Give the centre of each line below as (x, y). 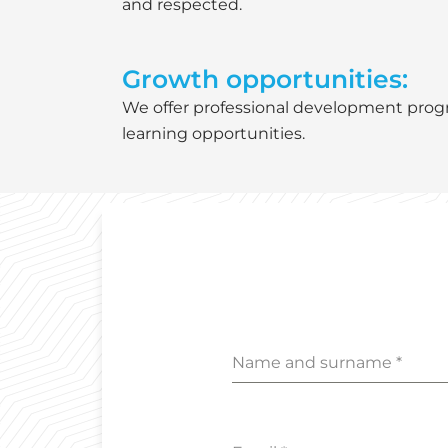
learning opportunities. (213, 134)
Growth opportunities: (265, 79)
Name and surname (314, 362)
